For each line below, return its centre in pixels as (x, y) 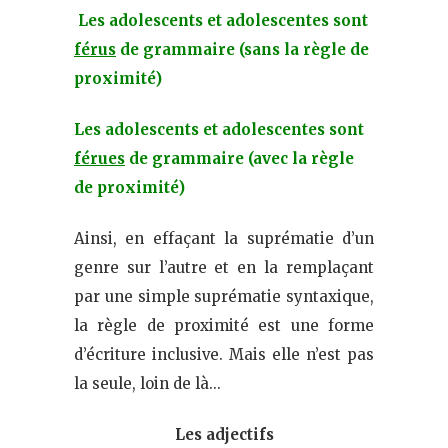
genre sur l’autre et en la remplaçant (224, 267)
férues (99, 158)
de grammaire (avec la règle (239, 158)
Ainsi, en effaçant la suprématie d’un (224, 238)
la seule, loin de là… (147, 383)
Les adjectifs (224, 434)
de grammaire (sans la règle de (242, 49)
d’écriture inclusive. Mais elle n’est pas (224, 354)
